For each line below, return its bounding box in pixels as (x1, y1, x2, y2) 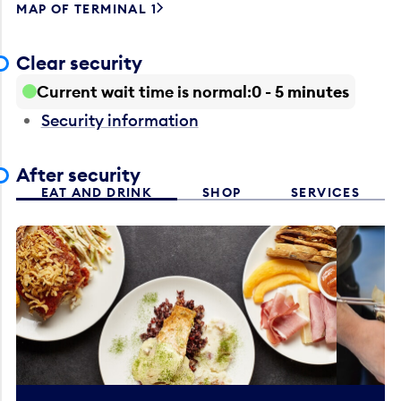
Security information (40, 109, 199, 131)
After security (16, 163, 141, 188)
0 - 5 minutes (252, 81, 350, 102)
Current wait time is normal (37, 81, 248, 102)
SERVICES (291, 184, 361, 201)
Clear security (16, 51, 143, 76)
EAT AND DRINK (41, 184, 153, 201)
